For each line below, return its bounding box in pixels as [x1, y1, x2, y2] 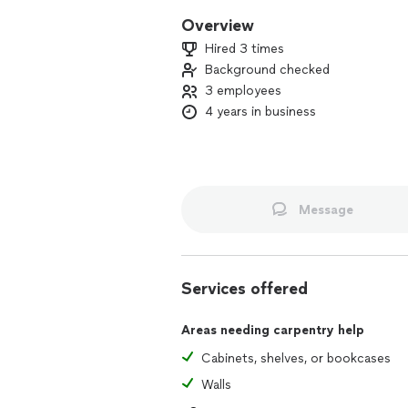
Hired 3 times [205, 41, 284, 56]
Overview [181, 15, 254, 36]
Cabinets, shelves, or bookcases [201, 351, 391, 366]
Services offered [181, 279, 308, 299]
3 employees [205, 83, 281, 98]
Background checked [205, 62, 330, 77]
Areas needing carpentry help [181, 322, 364, 338]
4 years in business [205, 104, 316, 119]
